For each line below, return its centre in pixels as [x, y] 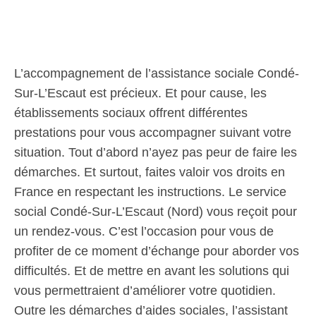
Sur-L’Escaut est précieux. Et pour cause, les [140, 93]
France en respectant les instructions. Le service [150, 192]
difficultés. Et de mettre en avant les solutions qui [152, 271]
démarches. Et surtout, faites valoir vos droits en [150, 172]
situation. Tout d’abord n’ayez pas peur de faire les [156, 152]
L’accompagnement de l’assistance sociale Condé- [157, 73]
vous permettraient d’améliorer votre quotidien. [145, 291]
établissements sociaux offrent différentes [131, 113]
